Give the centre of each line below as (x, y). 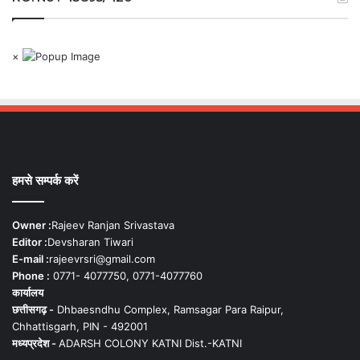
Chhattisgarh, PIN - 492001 (80, 327)
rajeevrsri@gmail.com (102, 259)
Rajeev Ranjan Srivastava (113, 225)
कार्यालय (28, 293)
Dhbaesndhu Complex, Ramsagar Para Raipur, (169, 310)
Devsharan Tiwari (90, 242)
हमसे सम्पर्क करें (45, 181)
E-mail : (31, 259)
